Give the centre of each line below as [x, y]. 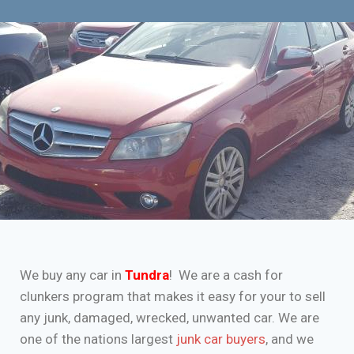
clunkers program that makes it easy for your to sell [173, 297]
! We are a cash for [226, 275]
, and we [290, 339]
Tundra [147, 275]
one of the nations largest [98, 339]
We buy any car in [72, 275]
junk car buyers [221, 339]
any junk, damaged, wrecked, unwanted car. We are [169, 318]
